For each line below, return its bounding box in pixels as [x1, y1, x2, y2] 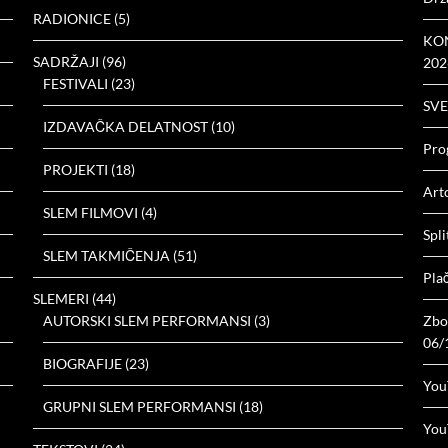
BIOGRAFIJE [43, 355, 123, 372]
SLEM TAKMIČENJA [43, 247, 171, 264]
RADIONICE [33, 10, 112, 27]
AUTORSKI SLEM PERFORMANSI [43, 312, 252, 329]
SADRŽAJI [33, 53, 100, 70]
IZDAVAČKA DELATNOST [43, 118, 209, 135]
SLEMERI [33, 290, 90, 307]
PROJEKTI [43, 161, 109, 178]
